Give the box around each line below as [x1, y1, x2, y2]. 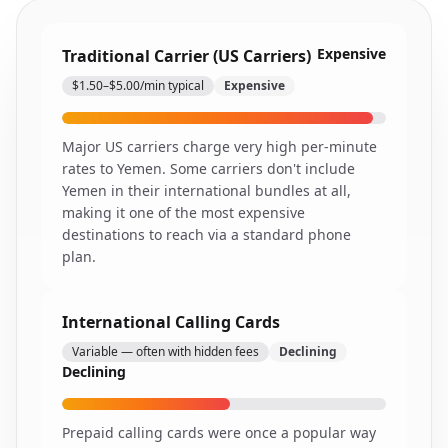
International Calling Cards [62, 311, 280, 333]
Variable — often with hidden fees [72, 343, 259, 360]
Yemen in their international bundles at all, [62, 181, 351, 200]
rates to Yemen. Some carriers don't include [62, 159, 355, 178]
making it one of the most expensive [62, 203, 305, 222]
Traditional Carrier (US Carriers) [62, 45, 311, 67]
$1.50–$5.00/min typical [72, 77, 204, 94]
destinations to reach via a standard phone [62, 225, 351, 244]
